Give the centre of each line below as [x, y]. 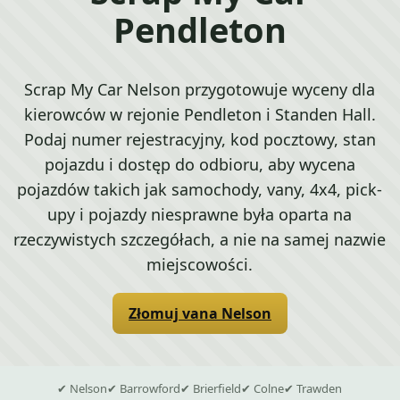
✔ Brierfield [211, 389]
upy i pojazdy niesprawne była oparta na [200, 215]
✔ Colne [263, 389]
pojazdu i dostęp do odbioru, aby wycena [200, 165]
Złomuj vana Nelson [200, 314]
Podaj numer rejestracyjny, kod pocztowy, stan [200, 140]
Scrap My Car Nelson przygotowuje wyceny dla [200, 90]
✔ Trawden [313, 389]
